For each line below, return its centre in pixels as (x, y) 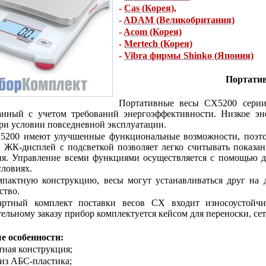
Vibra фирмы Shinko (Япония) (189, 56)
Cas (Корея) (149, 8)
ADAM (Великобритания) (179, 20)
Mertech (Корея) (158, 44)
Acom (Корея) (153, 32)
